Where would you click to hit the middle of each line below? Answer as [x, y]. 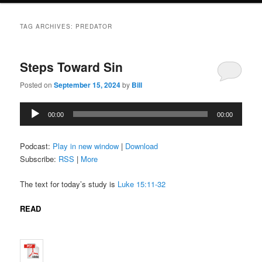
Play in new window [86, 146]
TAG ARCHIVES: [48, 26]
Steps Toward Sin [72, 66]
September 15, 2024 [87, 85]
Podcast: [37, 146]
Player [30, 120]
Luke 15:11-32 [142, 184]
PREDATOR [94, 26]
